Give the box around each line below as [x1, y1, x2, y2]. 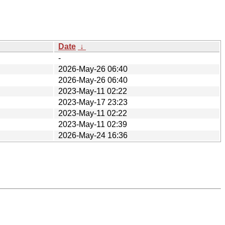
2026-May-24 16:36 [58, 131, 128, 140]
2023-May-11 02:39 [58, 120, 127, 129]
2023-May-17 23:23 [58, 97, 128, 106]
